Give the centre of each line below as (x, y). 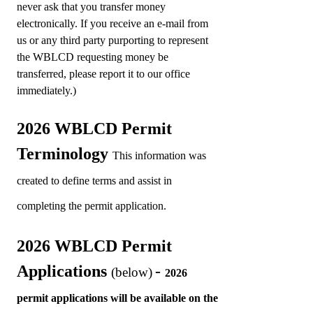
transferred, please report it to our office (103, 74)
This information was (159, 156)
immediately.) (48, 91)
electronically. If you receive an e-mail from (112, 24)
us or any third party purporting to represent (112, 41)
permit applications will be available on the (117, 298)
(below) (132, 272)
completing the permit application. (92, 206)
